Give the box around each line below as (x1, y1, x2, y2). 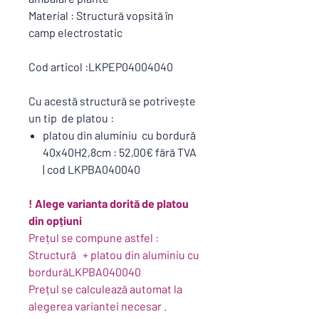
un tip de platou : (28, 111, 114, 125)
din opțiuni (28, 214, 86, 227)
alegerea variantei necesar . (28, 299, 167, 313)
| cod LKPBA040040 (43, 162, 140, 176)
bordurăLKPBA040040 (28, 265, 141, 278)
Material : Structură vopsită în (28, 9, 174, 22)
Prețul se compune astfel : (28, 231, 159, 244)
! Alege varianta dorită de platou (28, 197, 189, 210)
